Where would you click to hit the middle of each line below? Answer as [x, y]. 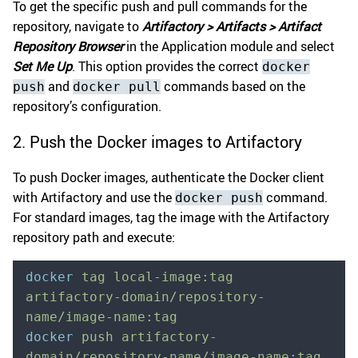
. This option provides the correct [167, 67]
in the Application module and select [229, 47]
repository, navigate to [78, 27]
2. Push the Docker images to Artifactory [157, 142]
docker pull [117, 87]
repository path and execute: [94, 238]
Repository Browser [68, 47]
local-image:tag [169, 277]
